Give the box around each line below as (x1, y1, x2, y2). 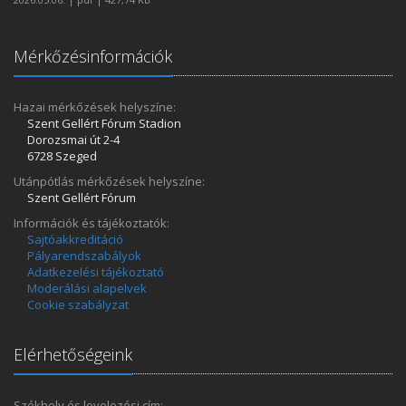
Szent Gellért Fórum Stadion (27, 114, 181, 131)
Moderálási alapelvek (27, 279, 147, 296)
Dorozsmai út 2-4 (27, 130, 120, 148)
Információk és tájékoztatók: (14, 214, 169, 231)
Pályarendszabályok (27, 246, 141, 264)
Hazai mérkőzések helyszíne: (14, 98, 176, 115)
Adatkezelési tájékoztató (27, 263, 164, 280)
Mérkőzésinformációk (14, 44, 172, 67)
